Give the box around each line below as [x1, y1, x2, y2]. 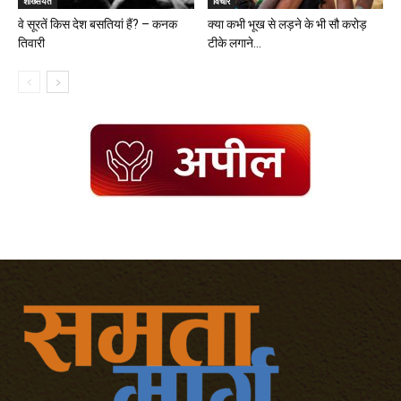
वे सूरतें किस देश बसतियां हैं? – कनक [18, 17, 177, 32]
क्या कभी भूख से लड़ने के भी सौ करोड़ [207, 17, 367, 32]
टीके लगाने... [207, 36, 261, 51]
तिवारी [18, 36, 45, 51]
